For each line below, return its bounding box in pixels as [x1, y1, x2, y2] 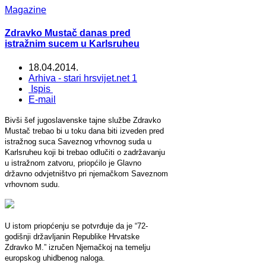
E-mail [28, 94, 56, 104]
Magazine [5, 5, 46, 15]
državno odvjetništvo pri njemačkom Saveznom [5, 169, 168, 178]
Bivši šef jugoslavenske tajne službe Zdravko [5, 115, 161, 125]
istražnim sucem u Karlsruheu [5, 39, 140, 49]
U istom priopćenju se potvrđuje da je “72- [5, 221, 148, 230]
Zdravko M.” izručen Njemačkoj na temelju [5, 242, 150, 252]
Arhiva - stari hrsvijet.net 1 [28, 72, 137, 83]
